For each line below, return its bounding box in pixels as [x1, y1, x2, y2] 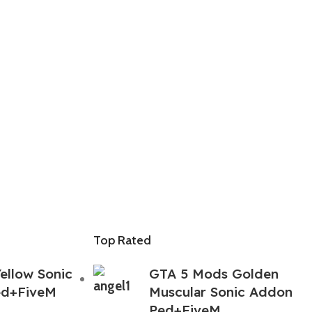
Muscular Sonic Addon [149, 283, 293, 300]
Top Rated [93, 232, 152, 248]
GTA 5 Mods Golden [149, 265, 279, 282]
